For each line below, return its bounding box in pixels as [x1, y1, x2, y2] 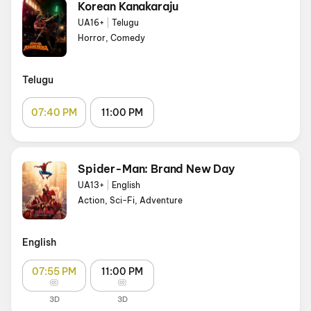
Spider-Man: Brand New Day [78, 162, 235, 176]
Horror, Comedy [78, 33, 145, 43]
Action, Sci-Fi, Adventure [78, 195, 183, 205]
